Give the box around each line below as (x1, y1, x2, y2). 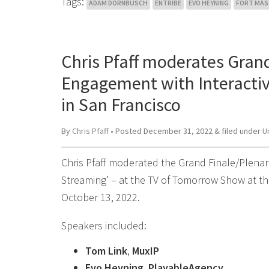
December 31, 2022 (144, 125, 213, 136)
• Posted (109, 125, 144, 136)
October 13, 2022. (61, 190, 140, 204)
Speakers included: (61, 219, 147, 232)
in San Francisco (61, 93, 181, 116)
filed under (220, 125, 262, 136)
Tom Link (85, 244, 127, 258)
